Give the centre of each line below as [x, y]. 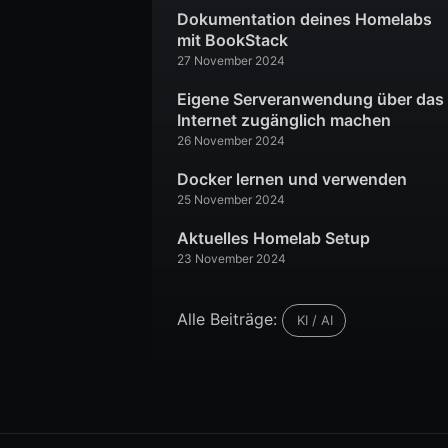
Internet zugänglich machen [284, 120]
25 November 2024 [231, 199]
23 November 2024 [231, 258]
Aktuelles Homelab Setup [273, 238]
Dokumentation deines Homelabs [304, 19]
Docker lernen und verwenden [292, 179]
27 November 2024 [231, 60]
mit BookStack [232, 40]
